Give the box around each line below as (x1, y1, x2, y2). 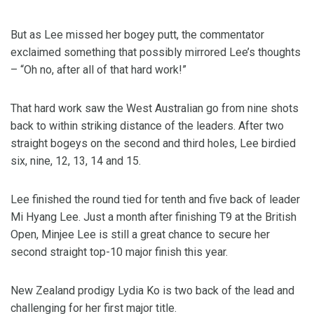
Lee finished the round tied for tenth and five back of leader (11, 193, 300, 207)
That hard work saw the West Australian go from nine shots (11, 102, 299, 116)
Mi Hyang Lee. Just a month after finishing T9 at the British (11, 210, 296, 224)
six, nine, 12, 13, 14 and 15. (11, 154, 141, 168)
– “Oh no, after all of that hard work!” (11, 63, 186, 77)
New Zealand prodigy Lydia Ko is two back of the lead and (11, 284, 294, 298)
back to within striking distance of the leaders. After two (11, 119, 284, 133)
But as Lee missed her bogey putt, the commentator (11, 28, 264, 42)
